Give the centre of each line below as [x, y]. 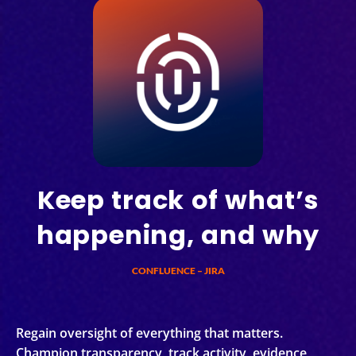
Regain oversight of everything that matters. [149, 333]
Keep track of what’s [178, 199]
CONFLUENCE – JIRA [178, 270]
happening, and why [178, 234]
